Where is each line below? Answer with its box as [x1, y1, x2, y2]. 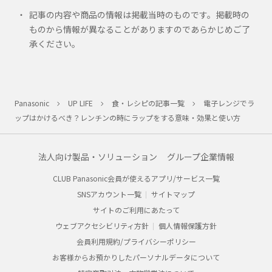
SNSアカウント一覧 [77, 189, 141, 200]
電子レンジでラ [203, 98, 254, 109]
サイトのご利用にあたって [92, 205, 180, 216]
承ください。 [29, 38, 80, 50]
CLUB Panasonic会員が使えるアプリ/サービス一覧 [52, 173, 220, 184]
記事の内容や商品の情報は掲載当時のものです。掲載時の [29, 8, 250, 21]
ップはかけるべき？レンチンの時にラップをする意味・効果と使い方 [15, 112, 240, 123]
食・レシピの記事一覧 [112, 98, 185, 109]
